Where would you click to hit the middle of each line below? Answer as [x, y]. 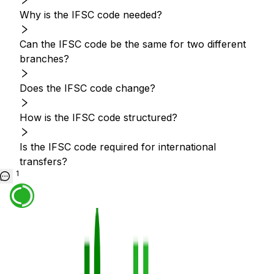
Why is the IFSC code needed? [91, 15]
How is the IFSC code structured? [98, 117]
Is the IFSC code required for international [118, 147]
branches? [44, 59]
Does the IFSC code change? [87, 88]
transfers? [43, 161]
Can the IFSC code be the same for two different [133, 44]
